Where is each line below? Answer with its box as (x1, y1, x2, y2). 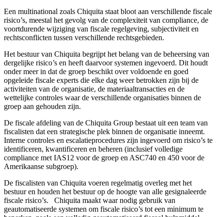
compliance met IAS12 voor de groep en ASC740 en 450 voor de (4, 153, 204, 162)
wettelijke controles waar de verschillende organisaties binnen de (4, 93, 201, 102)
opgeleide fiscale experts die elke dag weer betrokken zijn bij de (4, 76, 199, 84)
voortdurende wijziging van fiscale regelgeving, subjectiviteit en (4, 24, 199, 33)
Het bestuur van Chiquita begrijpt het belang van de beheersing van (4, 49, 209, 58)
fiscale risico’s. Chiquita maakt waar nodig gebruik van (4, 196, 175, 204)
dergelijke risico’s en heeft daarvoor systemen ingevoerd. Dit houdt (4, 58, 208, 67)
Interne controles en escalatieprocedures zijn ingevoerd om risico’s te (4, 136, 213, 144)
